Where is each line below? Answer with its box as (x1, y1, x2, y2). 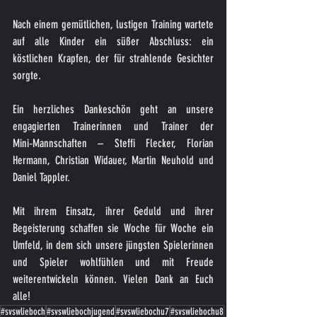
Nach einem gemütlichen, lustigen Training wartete (13, 18, 214, 32)
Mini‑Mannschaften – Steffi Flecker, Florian (13, 137, 214, 151)
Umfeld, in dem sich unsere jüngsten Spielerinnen (13, 238, 214, 253)
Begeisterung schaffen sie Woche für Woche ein (13, 221, 214, 236)
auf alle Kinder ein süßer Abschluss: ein (13, 35, 214, 49)
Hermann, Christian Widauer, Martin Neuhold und (13, 154, 214, 168)
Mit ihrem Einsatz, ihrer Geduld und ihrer (13, 204, 214, 219)
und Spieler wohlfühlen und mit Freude (13, 255, 214, 270)
